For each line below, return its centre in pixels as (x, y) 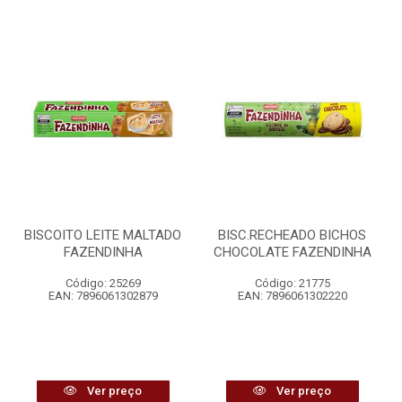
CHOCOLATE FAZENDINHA (292, 252)
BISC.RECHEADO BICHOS (292, 235)
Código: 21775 (292, 283)
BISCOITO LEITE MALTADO (103, 235)
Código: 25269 (103, 283)
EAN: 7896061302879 (103, 296)
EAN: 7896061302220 (292, 296)
